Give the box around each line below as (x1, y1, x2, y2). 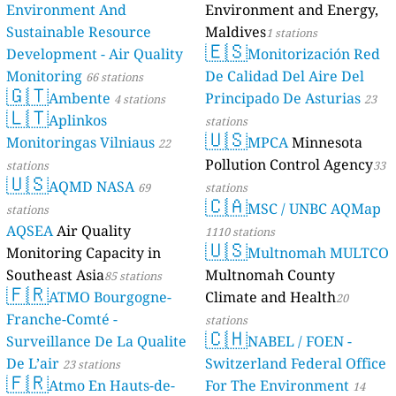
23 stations (63, 356, 121, 373)
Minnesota (292, 133, 362, 153)
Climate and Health (205, 287, 336, 308)
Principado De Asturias (205, 88, 361, 109)
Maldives (205, 22, 266, 42)
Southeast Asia (6, 265, 105, 286)
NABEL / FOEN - (247, 331, 352, 352)
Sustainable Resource (6, 22, 152, 42)
